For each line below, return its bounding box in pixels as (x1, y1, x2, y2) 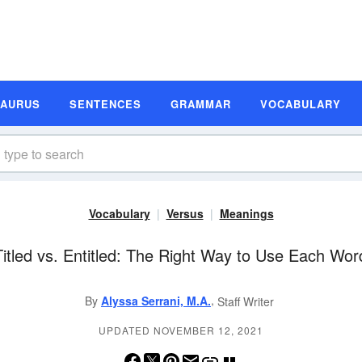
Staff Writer (217, 293, 274, 310)
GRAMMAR (170, 95, 231, 112)
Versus (166, 205, 204, 221)
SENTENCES (69, 95, 141, 112)
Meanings (219, 205, 274, 221)
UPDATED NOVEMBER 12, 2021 (99, 323, 263, 338)
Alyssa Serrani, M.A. (101, 293, 211, 309)
